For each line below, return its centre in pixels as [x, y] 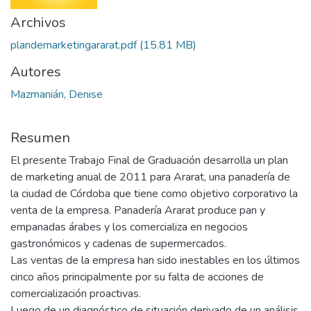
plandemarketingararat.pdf [74, 45]
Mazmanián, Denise [57, 95]
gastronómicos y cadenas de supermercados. [118, 244]
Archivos [38, 23]
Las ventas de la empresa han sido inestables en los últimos [155, 261]
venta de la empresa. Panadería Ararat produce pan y [138, 211]
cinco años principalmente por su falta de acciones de [137, 277]
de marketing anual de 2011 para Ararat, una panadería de [150, 177]
